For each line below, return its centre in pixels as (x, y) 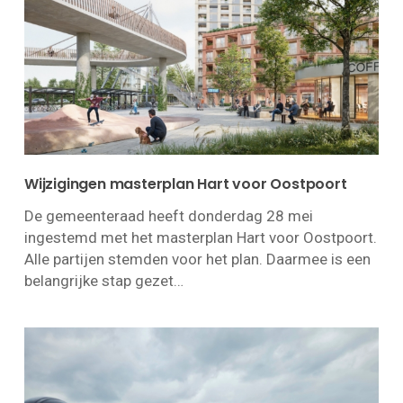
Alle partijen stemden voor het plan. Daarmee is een (197, 260)
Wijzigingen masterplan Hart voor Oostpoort (185, 184)
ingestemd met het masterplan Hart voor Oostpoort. (200, 238)
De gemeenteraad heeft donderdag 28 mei (168, 216)
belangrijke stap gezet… (103, 281)
